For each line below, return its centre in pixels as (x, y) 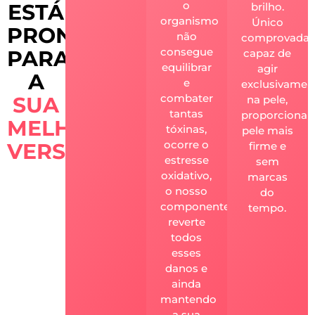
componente (195, 206)
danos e (187, 268)
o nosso (187, 191)
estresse (186, 160)
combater (186, 98)
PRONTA (54, 35)
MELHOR (56, 128)
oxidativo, (187, 175)
